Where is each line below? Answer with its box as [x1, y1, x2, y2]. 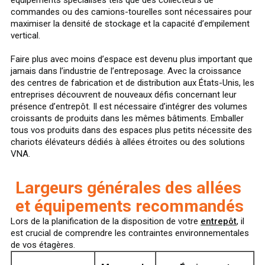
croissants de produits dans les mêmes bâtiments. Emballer [11, 112, 244, 124]
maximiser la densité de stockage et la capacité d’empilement [11, 18, 250, 29]
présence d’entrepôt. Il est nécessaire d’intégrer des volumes [11, 101, 247, 112]
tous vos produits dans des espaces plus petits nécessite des [11, 124, 252, 135]
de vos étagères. [11, 239, 75, 250]
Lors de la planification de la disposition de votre [11, 215, 201, 227]
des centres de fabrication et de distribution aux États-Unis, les [11, 77, 254, 88]
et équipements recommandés [15, 196, 244, 216]
